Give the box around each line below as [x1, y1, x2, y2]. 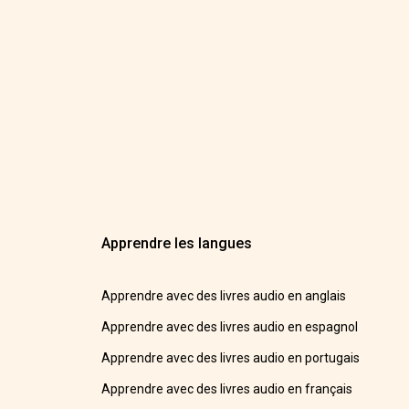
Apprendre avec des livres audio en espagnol [101, 320, 359, 335]
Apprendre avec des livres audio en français [101, 382, 353, 397]
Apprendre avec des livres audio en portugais [101, 351, 361, 366]
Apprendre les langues [101, 235, 253, 253]
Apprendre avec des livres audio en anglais [101, 288, 347, 304]
